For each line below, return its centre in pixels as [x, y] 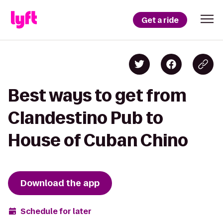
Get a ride [160, 20]
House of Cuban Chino [98, 140]
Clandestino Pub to [86, 118]
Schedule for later [56, 211]
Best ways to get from [97, 95]
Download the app [60, 183]
